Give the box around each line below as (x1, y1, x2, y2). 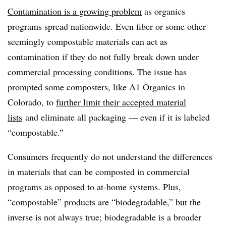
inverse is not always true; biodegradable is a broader (8, 211, 201, 223)
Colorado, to (8, 96, 56, 108)
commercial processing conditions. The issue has (8, 66, 187, 78)
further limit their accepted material (56, 96, 186, 108)
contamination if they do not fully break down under (8, 50, 199, 63)
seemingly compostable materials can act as (8, 35, 167, 48)
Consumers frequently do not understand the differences (8, 150, 212, 163)
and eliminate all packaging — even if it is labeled (22, 111, 210, 124)
